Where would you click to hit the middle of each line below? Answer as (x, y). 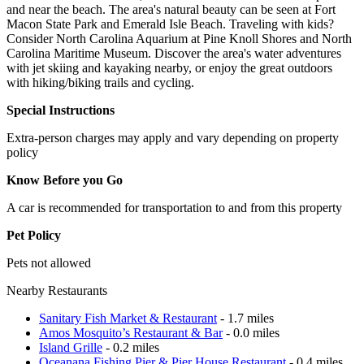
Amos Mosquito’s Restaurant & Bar (131, 332)
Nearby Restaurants (57, 290)
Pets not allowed (49, 262)
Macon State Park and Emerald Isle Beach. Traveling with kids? (170, 24)
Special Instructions (61, 110)
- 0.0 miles (251, 332)
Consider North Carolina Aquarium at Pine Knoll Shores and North (179, 38)
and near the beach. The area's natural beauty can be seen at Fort (171, 9)
